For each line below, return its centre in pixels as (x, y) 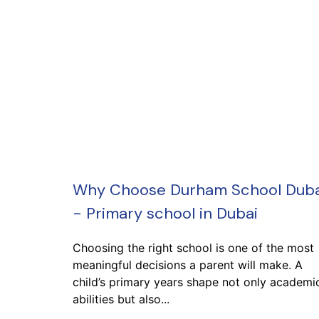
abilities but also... (121, 299)
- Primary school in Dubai (165, 213)
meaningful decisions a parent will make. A (188, 265)
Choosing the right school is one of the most (193, 247)
